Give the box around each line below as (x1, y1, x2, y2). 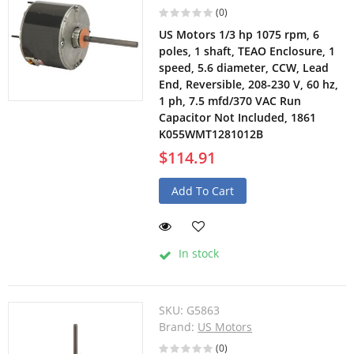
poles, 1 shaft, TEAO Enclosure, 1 (159, 43, 336, 59)
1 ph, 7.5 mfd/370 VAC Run (159, 93, 302, 109)
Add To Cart (171, 183, 235, 199)
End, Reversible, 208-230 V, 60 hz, (159, 77, 339, 92)
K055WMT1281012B (159, 126, 264, 142)
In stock (175, 246, 220, 262)
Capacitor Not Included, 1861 (159, 110, 317, 126)
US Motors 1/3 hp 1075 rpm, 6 (159, 27, 320, 43)
